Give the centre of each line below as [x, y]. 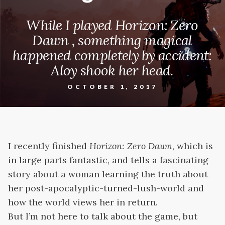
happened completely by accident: [112, 55]
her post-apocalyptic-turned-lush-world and [106, 188]
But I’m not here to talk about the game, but [103, 216]
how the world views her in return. [83, 202]
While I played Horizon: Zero [112, 25]
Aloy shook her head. [112, 70]
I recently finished [49, 146]
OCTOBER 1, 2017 [113, 87]
